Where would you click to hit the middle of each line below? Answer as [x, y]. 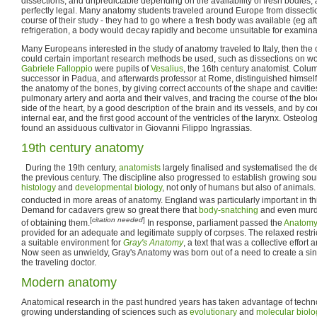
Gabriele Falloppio [57, 68]
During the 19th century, [70, 167]
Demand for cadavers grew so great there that [110, 210]
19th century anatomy [82, 148]
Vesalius [167, 68]
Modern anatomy [69, 282]
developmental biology [119, 187]
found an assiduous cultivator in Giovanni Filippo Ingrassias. [137, 128]
